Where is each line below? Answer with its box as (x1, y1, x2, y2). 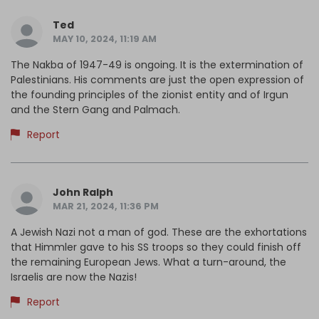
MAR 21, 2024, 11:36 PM (53, 199, 159, 212)
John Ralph (53, 184, 113, 199)
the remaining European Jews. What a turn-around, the (11, 254, 286, 269)
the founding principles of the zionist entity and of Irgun (11, 87, 288, 102)
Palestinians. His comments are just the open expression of (11, 72, 304, 87)
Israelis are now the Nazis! (11, 269, 137, 284)
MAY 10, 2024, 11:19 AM (53, 32, 157, 45)
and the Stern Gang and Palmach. (11, 102, 180, 117)
